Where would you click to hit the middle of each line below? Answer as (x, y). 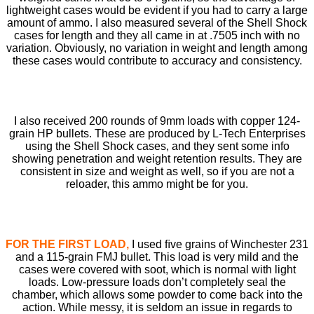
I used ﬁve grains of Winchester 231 (219, 244)
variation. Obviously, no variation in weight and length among (157, 48)
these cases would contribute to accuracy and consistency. (157, 60)
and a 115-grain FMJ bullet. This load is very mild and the (157, 257)
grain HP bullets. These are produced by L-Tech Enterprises (157, 133)
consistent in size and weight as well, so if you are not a (157, 171)
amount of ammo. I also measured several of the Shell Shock (157, 22)
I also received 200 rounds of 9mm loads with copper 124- (157, 121)
